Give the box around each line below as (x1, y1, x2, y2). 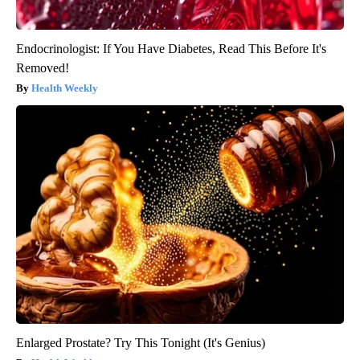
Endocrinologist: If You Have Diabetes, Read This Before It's (16, 41, 326, 55)
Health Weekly (31, 81, 98, 94)
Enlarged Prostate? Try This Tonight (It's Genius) (16, 335, 265, 350)
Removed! (16, 60, 69, 75)
